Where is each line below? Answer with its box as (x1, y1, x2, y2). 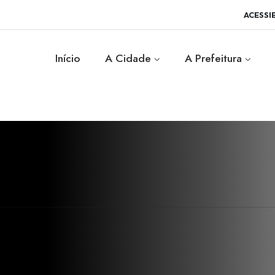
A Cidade (105, 50, 154, 66)
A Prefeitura (185, 50, 245, 66)
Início (55, 50, 80, 66)
